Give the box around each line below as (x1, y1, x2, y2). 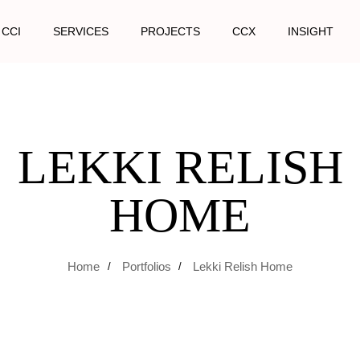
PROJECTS (141, 24, 201, 38)
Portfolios (121, 259, 171, 273)
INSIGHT (288, 24, 334, 38)
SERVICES (53, 24, 109, 38)
